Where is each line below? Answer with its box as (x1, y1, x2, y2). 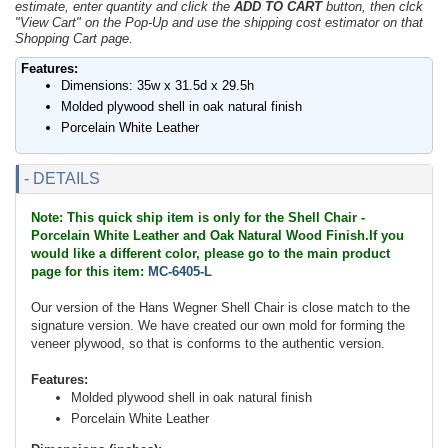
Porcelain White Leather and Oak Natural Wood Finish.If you (31, 228, 404, 244)
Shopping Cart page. (15, 31, 133, 47)
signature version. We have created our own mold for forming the (31, 318, 405, 334)
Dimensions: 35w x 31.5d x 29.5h (61, 78, 254, 94)
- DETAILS (24, 170, 100, 188)
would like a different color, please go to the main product (31, 246, 390, 262)
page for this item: (31, 264, 148, 280)
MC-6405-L (148, 264, 212, 280)
